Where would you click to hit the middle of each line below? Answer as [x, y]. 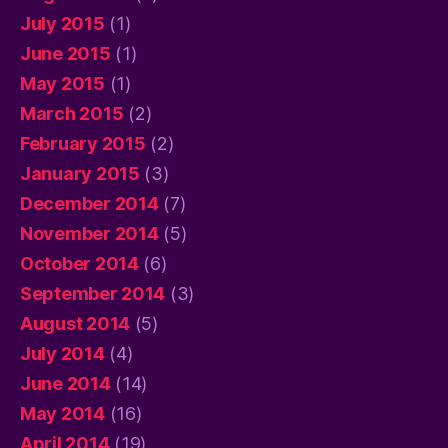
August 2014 [75, 323]
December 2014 [89, 203]
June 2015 [65, 53]
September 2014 [93, 293]
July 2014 [62, 353]
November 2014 [89, 233]
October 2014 [79, 263]
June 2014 [65, 383]
